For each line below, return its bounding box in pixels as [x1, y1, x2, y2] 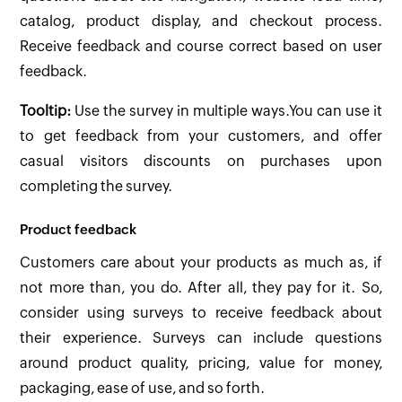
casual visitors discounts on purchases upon [20, 153, 382, 170]
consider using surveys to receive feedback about [20, 304, 382, 322]
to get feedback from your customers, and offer [20, 127, 382, 145]
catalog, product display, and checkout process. [20, 13, 382, 31]
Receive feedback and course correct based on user [20, 38, 382, 56]
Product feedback [20, 221, 137, 237]
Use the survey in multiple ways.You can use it [71, 102, 382, 120]
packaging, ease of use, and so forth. [20, 380, 266, 398]
